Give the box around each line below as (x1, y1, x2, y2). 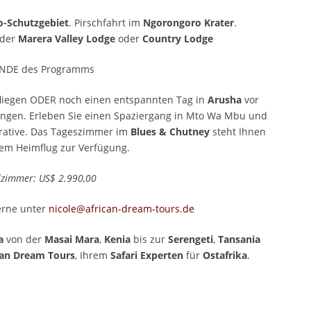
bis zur (131, 233, 168, 246)
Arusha (208, 93, 242, 107)
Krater (204, 16, 234, 30)
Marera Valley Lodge (18, 32, 115, 46)
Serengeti (168, 233, 213, 246)
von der (3, 233, 44, 246)
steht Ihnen (212, 125, 266, 139)
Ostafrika (203, 249, 247, 262)
